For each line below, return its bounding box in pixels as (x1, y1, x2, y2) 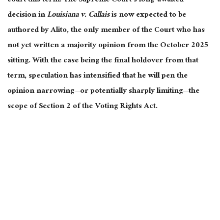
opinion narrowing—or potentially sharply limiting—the (7, 84, 199, 100)
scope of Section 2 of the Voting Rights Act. (7, 99, 158, 115)
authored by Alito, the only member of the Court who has (7, 23, 205, 39)
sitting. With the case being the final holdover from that (7, 54, 198, 69)
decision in (7, 8, 47, 24)
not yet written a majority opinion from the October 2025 (7, 38, 208, 54)
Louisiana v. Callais (47, 8, 110, 24)
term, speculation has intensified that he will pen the (7, 69, 188, 84)
